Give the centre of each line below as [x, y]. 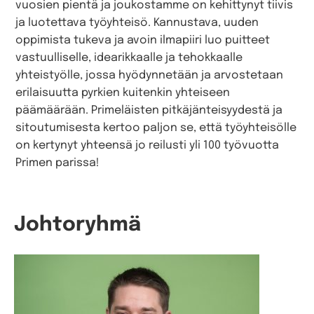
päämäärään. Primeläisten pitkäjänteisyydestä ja [149, 110]
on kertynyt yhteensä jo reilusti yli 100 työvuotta [148, 145]
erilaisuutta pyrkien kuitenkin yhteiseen [123, 93]
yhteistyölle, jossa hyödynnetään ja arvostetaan [150, 75]
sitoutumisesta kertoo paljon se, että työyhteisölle [156, 128]
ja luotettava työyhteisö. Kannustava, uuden [137, 22]
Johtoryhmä [77, 225]
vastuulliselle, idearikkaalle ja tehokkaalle [129, 57]
